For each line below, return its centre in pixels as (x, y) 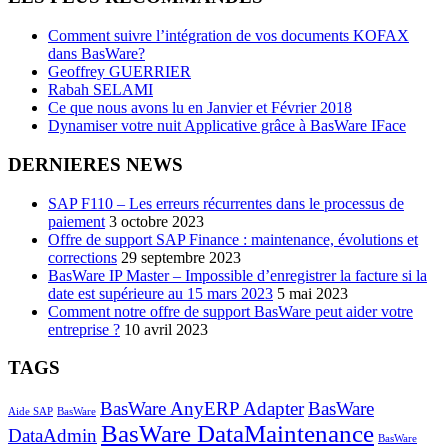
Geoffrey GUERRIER (119, 72)
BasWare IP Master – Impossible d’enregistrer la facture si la (237, 275)
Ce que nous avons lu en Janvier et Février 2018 (200, 108)
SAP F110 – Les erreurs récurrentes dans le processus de (226, 203)
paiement (76, 221)
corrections (82, 257)
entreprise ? (84, 329)
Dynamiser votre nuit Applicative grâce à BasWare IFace (227, 126)
